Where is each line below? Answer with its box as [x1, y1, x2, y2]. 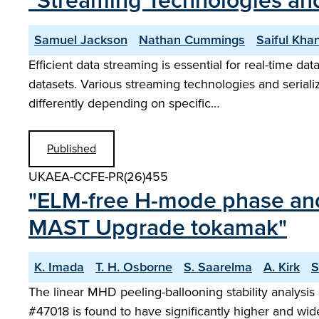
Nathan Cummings [139, 31, 245, 49]
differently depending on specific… [28, 94, 219, 113]
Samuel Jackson [34, 31, 127, 49]
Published [47, 140, 96, 157]
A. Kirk [263, 258, 300, 276]
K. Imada [34, 258, 84, 276]
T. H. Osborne [95, 258, 172, 276]
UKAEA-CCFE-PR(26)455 [28, 167, 168, 186]
